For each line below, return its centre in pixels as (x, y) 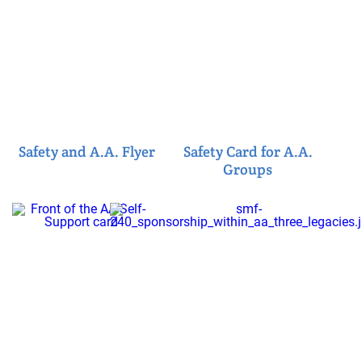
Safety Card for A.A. (248, 151)
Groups (248, 169)
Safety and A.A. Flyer (86, 151)
